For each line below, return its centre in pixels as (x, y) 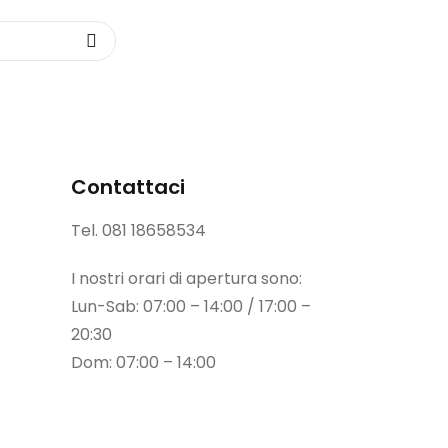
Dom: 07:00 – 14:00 (143, 362)
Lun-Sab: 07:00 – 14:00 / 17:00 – (191, 306)
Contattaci (128, 186)
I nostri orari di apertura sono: (186, 278)
